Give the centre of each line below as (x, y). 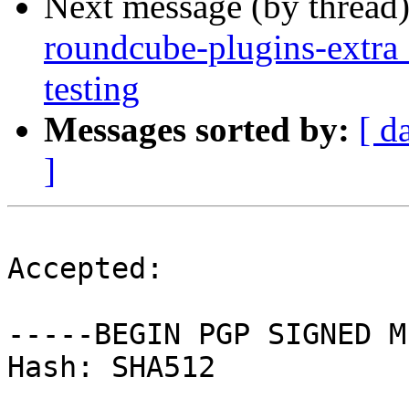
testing (92, 89)
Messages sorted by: (197, 130)
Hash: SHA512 (111, 367)
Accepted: (85, 269)
